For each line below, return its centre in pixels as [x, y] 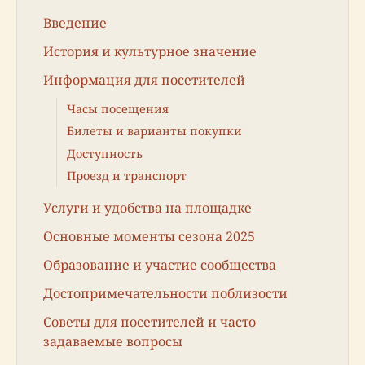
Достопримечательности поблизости [165, 294]
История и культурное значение [150, 51]
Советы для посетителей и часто [150, 322]
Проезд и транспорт [127, 175]
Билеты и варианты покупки [154, 131]
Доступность [105, 153]
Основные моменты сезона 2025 [149, 236]
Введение [75, 22]
